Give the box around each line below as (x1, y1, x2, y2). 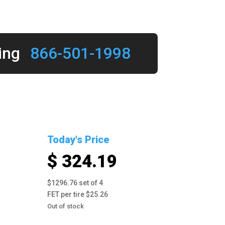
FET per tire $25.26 (47, 190, 108, 198)
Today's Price (47, 133, 109, 146)
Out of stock (47, 202, 84, 210)
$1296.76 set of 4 (47, 178, 103, 187)
